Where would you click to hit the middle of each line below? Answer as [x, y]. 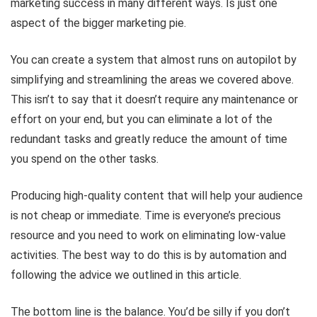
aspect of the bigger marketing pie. [98, 23]
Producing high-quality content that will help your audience [157, 195]
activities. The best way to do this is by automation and [149, 255]
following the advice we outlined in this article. [126, 275]
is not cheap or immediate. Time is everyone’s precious [146, 215]
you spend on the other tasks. [85, 158]
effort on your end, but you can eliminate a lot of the [142, 119]
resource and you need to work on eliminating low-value [148, 235]
